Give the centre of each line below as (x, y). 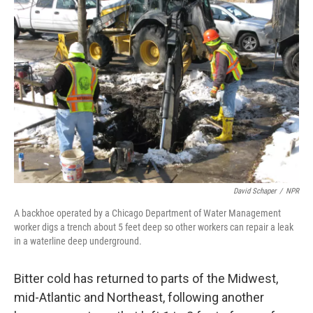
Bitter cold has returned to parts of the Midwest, (146, 278)
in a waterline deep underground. (78, 241)
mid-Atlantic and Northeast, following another (139, 297)
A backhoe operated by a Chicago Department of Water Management (147, 213)
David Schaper (255, 191)
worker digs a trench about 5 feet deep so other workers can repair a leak (154, 227)
